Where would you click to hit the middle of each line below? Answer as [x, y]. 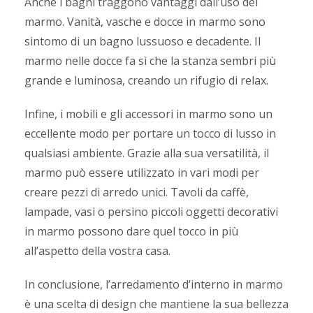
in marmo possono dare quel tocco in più [131, 231]
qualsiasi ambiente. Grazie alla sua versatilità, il [147, 153]
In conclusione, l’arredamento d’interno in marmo [154, 284]
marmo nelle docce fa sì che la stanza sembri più [150, 60]
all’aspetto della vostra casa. [97, 250]
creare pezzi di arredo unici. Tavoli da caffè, [137, 192]
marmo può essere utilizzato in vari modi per [142, 172]
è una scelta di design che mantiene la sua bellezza [156, 304]
